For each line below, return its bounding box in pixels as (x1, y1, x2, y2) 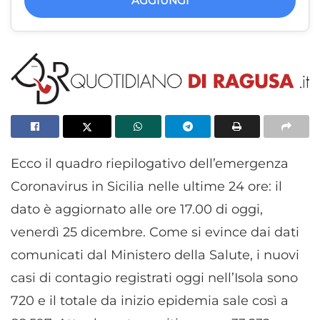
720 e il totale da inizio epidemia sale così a (11, 292, 289, 309)
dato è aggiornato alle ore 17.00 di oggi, (11, 201, 263, 217)
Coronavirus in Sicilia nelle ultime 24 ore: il (11, 178, 282, 194)
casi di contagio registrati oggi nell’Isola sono (11, 269, 298, 286)
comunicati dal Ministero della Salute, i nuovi (11, 246, 299, 263)
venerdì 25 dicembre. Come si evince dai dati (11, 224, 299, 240)
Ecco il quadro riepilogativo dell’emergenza (11, 155, 289, 171)
